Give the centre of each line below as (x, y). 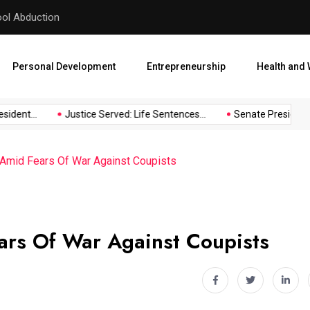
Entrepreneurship (186, 66)
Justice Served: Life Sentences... (124, 114)
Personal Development (64, 66)
